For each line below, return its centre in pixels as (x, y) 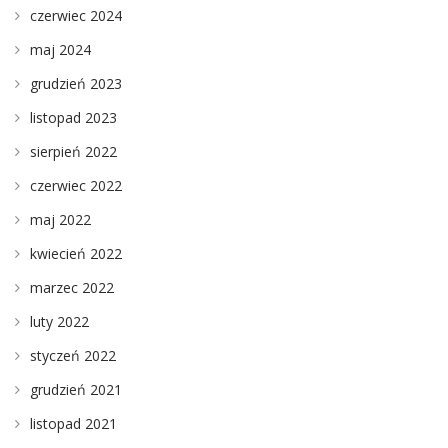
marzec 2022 (72, 287)
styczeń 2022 (73, 355)
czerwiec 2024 (76, 15)
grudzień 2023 (76, 83)
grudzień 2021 (76, 389)
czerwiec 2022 (76, 185)
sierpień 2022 (73, 151)
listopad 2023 (73, 117)
